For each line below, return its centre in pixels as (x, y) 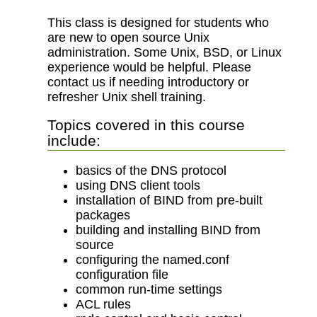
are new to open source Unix (129, 37)
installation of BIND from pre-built (169, 200)
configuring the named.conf (153, 259)
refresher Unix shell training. (127, 97)
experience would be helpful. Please (150, 67)
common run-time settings (149, 289)
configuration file (122, 274)
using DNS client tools (138, 185)
